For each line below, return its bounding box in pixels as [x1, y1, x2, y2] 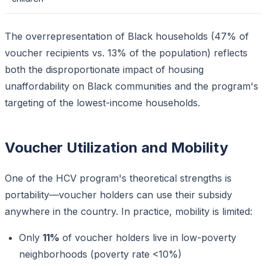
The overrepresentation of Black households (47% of [5, 30, 249, 42]
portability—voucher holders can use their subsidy [5, 188, 232, 201]
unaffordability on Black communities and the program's [5, 80, 258, 92]
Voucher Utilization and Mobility [5, 138, 228, 156]
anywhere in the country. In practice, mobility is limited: [5, 205, 252, 217]
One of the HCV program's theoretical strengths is [5, 172, 232, 184]
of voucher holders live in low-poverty [59, 231, 236, 243]
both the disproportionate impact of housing [5, 63, 204, 75]
